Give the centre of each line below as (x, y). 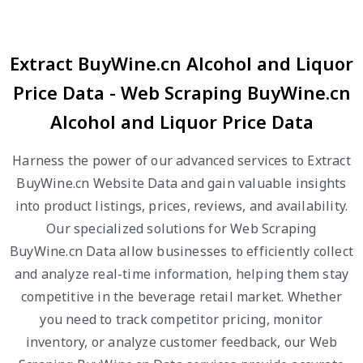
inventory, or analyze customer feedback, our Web (181, 342)
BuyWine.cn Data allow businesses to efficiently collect (182, 251)
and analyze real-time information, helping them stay (181, 274)
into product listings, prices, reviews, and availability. (181, 206)
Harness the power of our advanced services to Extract (181, 160)
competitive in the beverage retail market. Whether (181, 297)
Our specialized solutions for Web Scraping (181, 228)
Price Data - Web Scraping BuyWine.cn (181, 92)
